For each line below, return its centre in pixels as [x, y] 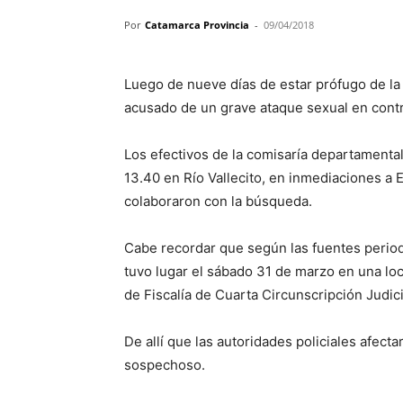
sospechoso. [165, 365]
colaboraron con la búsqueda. [218, 201]
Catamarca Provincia [197, 25]
